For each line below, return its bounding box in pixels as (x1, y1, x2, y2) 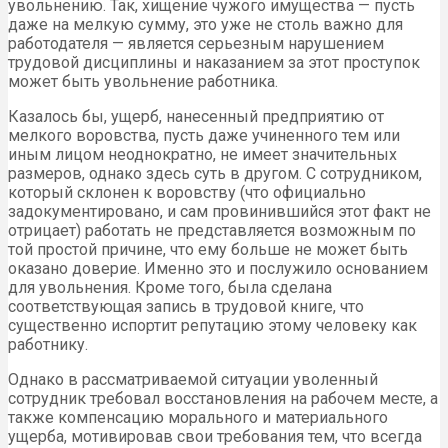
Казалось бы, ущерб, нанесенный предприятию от (8, 106, 384, 126)
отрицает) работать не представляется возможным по (8, 220, 416, 240)
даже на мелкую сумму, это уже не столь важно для (8, 14, 403, 34)
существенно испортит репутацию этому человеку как (8, 315, 417, 335)
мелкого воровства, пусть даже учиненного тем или (8, 125, 400, 145)
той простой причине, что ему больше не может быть (8, 239, 408, 259)
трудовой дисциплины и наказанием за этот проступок (8, 52, 420, 72)
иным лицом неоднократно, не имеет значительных (8, 144, 397, 164)
